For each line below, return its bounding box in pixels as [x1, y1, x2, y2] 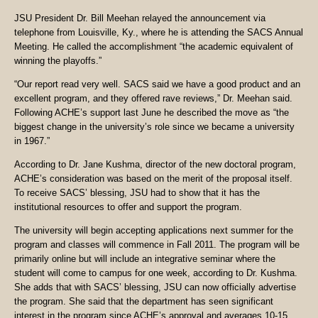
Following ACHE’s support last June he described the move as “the [14, 107, 289, 119]
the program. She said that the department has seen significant [14, 295, 273, 307]
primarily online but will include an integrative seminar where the [14, 253, 275, 264]
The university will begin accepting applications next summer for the [14, 224, 293, 236]
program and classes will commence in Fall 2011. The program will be [14, 238, 300, 250]
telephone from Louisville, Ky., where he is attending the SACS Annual [14, 27, 303, 38]
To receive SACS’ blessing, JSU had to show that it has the [14, 187, 260, 198]
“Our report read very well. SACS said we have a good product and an [14, 79, 300, 90]
